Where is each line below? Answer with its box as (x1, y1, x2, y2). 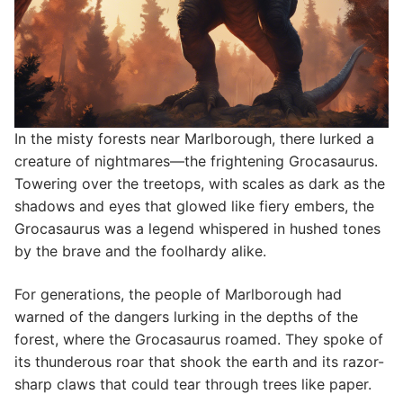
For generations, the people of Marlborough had (14, 284, 342, 303)
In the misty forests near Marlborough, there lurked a (14, 130, 374, 148)
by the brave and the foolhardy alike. (14, 242, 266, 261)
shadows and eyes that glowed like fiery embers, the (14, 197, 374, 216)
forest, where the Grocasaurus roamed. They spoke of (14, 329, 383, 348)
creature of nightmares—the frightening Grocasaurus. (14, 152, 378, 171)
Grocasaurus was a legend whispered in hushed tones (14, 219, 381, 238)
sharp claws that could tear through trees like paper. (14, 374, 372, 393)
